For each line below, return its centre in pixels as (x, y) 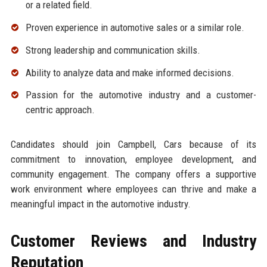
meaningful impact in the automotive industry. (100, 204)
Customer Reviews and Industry (133, 241)
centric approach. (60, 110)
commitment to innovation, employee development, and (133, 159)
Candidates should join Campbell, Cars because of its (133, 145)
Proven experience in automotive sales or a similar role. (135, 28)
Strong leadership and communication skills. (113, 50)
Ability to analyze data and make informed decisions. (130, 72)
